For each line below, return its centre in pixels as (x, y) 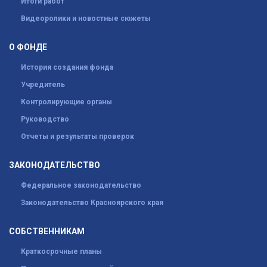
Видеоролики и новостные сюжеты (86, 18)
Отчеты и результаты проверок (77, 136)
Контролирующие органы (66, 102)
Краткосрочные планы (61, 251)
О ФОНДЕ (28, 47)
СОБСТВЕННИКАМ (47, 231)
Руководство (45, 119)
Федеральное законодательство (81, 185)
